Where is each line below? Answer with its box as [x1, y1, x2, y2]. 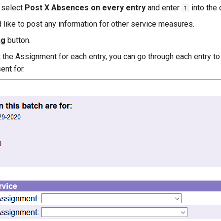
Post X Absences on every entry [25, 3, 146, 12]
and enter [146, 3, 182, 12]
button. [5, 36, 31, 45]
